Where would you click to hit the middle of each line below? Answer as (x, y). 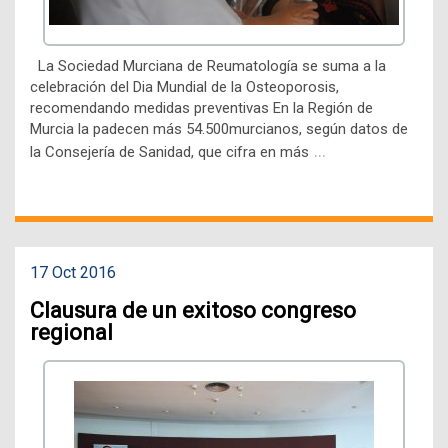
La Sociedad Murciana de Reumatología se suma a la (208, 66)
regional (71, 332)
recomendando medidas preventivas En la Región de (201, 108)
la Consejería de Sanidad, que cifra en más (169, 152)
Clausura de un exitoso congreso (193, 310)
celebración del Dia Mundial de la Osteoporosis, (184, 87)
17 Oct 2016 (73, 273)
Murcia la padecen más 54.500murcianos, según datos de (219, 129)
